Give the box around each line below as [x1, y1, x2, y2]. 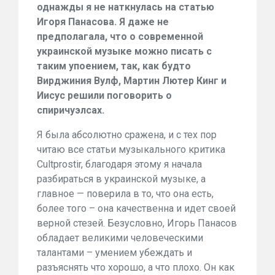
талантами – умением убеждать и [37, 247, 192, 258]
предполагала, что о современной [37, 31, 203, 42]
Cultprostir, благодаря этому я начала [37, 158, 202, 170]
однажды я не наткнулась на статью [37, 1, 214, 13]
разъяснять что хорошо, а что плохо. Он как [37, 261, 234, 273]
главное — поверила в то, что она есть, [37, 188, 214, 199]
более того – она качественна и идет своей [37, 203, 236, 214]
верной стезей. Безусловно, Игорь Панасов [37, 217, 237, 229]
